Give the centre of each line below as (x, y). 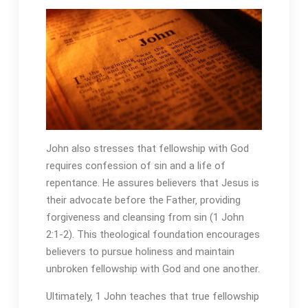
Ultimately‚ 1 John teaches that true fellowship (152, 297)
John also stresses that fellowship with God (147, 149)
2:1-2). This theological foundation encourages (153, 235)
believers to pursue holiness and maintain (140, 252)
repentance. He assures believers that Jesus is (152, 183)
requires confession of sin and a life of (135, 166)
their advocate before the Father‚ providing (143, 200)
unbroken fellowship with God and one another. (153, 269)
